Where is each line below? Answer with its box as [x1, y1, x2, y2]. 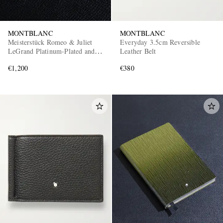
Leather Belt [120, 46, 156, 56]
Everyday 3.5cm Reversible [120, 37, 200, 47]
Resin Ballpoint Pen [8, 55, 66, 65]
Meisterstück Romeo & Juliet [8, 37, 93, 47]
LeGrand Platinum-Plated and [8, 46, 95, 56]
